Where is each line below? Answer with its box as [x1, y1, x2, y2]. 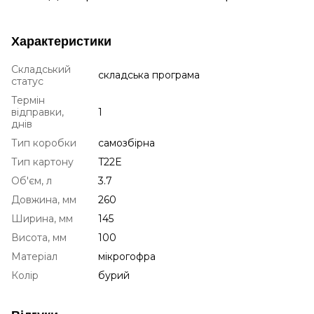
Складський [11, 62, 71, 76]
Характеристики [11, 33, 111, 49]
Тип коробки [11, 136, 76, 149]
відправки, [11, 105, 64, 118]
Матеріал [11, 250, 57, 263]
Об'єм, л [11, 174, 52, 187]
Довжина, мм [11, 193, 76, 206]
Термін [11, 93, 45, 107]
